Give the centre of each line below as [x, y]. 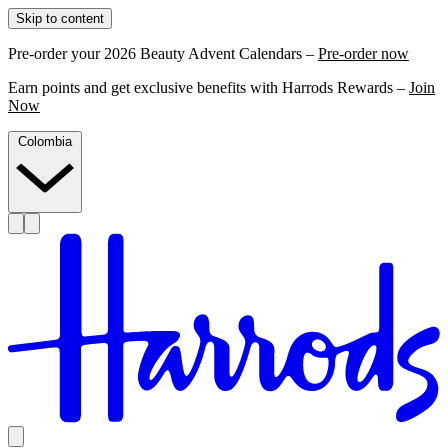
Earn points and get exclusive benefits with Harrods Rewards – [208, 87]
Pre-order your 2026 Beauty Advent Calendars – [163, 53]
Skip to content [60, 18]
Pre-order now [363, 53]
